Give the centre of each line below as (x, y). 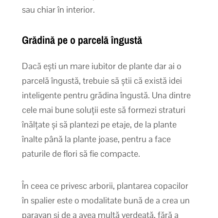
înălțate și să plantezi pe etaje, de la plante (99, 124)
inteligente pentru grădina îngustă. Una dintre (106, 95)
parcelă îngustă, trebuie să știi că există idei (102, 80)
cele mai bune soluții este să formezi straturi (103, 109)
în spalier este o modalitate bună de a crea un (106, 200)
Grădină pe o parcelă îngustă (82, 40)
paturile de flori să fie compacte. (81, 153)
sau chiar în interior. (58, 9)
